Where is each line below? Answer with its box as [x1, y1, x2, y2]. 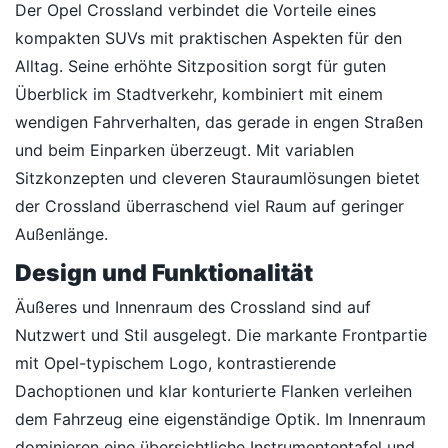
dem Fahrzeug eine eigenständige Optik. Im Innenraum [15, 409, 426, 429]
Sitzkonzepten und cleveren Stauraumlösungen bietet [15, 168, 420, 188]
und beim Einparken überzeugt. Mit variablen [15, 140, 354, 160]
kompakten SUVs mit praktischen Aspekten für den [15, 28, 402, 48]
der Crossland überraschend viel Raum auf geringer [15, 196, 404, 216]
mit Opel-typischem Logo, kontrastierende [15, 353, 336, 373]
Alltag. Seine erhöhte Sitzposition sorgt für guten [15, 56, 386, 76]
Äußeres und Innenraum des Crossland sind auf [15, 297, 371, 317]
